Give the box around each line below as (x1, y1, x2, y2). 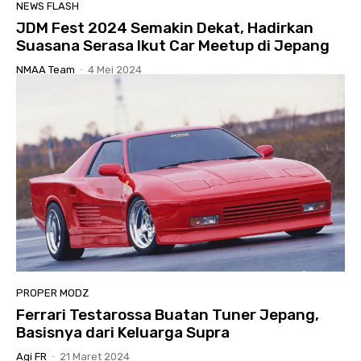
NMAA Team (16, 63, 75, 76)
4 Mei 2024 (88, 63, 142, 76)
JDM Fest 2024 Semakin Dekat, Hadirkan (16, 18, 313, 37)
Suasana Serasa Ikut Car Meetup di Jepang (16, 35, 330, 55)
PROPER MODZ (16, 286, 89, 299)
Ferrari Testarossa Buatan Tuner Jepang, (16, 305, 319, 324)
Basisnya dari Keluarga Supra (16, 322, 230, 342)
